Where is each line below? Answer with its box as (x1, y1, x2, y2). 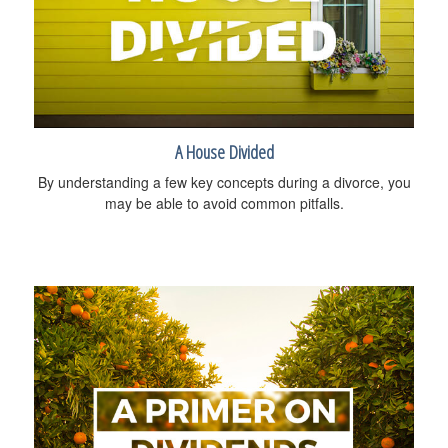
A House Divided (174, 138, 274, 164)
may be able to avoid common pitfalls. (104, 192, 344, 213)
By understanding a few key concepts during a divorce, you (37, 171, 411, 192)
